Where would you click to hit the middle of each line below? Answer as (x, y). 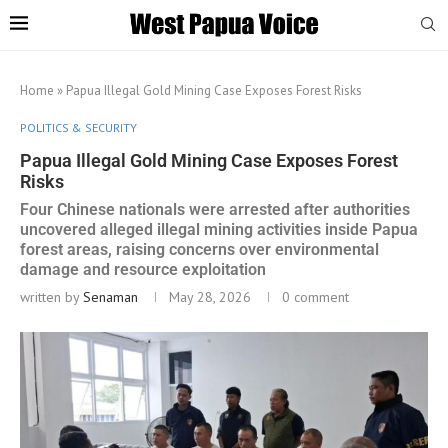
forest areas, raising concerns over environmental (199, 249)
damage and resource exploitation (143, 269)
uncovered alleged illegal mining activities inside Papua (219, 229)
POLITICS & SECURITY (78, 127)
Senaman (110, 296)
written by (51, 296)
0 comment (315, 296)
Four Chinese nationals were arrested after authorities (215, 209)
